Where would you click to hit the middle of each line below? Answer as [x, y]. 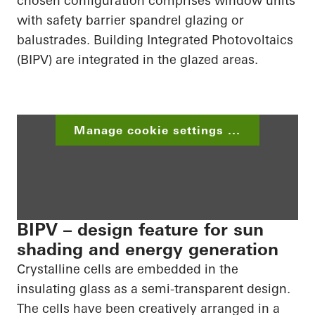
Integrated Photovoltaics [218, 40]
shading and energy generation [148, 250]
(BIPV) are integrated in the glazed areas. [137, 60]
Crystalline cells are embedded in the [128, 269]
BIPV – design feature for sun [140, 230]
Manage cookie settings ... [157, 130]
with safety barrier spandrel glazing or [130, 20]
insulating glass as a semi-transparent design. [154, 289]
